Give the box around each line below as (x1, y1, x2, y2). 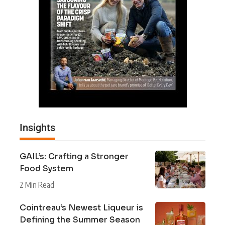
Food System (20, 163, 73, 174)
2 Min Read (20, 180, 54, 190)
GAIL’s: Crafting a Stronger (20, 151, 129, 162)
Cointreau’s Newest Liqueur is (20, 202, 143, 213)
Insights (20, 122, 55, 134)
